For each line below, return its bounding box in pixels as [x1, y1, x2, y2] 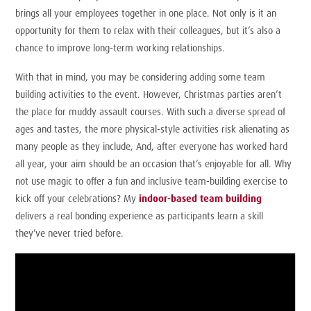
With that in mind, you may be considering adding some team [15, 70, 266, 83]
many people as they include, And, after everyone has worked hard [15, 140, 288, 152]
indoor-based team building [139, 192, 262, 204]
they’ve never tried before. [15, 226, 124, 239]
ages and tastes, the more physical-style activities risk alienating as [15, 122, 290, 135]
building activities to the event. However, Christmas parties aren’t [15, 87, 283, 100]
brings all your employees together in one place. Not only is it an [15, 6, 277, 19]
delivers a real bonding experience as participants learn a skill [15, 209, 264, 221]
